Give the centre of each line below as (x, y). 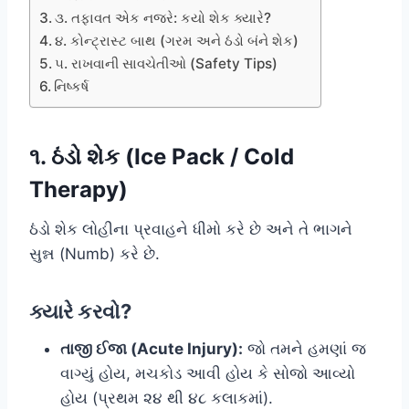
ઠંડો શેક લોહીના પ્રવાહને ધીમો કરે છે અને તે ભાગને (191, 229)
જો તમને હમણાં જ (304, 348)
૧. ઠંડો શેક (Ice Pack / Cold (162, 156)
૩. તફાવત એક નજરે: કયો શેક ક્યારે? (163, 17)
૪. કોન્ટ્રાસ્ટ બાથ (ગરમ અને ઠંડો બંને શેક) (177, 40)
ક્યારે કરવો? (80, 311)
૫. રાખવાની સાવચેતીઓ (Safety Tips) (167, 63)
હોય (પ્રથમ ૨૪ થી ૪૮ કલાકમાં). (167, 398)
